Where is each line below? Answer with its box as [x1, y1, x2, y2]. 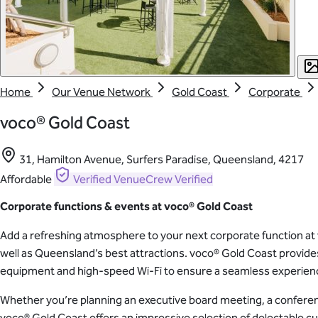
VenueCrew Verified [114, 172, 213, 187]
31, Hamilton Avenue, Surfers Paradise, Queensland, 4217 [19, 153, 304, 167]
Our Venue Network [52, 84, 153, 99]
